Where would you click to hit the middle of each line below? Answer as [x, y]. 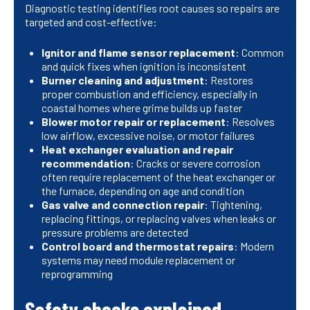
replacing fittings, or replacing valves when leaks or [159, 219]
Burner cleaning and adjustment [123, 80]
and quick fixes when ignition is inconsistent [144, 66]
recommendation [86, 163]
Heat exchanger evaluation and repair [137, 149]
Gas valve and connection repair [123, 205]
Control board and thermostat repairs [138, 246]
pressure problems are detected [115, 232]
